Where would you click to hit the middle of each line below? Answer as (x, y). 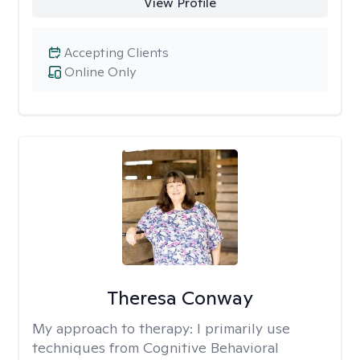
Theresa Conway (180, 298)
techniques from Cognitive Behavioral (155, 348)
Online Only (100, 72)
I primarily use (243, 328)
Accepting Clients (117, 53)
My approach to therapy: (115, 328)
